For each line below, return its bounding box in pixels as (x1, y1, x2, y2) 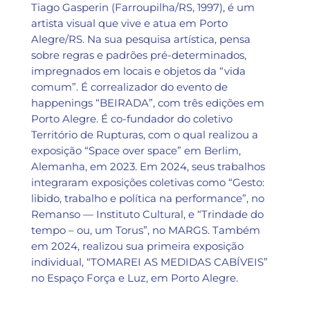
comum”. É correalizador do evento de (30, 80, 228, 93)
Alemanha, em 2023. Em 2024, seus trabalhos (30, 160, 265, 173)
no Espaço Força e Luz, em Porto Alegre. (30, 271, 238, 284)
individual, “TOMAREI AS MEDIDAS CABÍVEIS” (30, 255, 268, 268)
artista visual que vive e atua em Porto (30, 17, 228, 30)
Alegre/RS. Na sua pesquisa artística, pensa (30, 33, 250, 46)
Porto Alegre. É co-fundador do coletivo (30, 112, 232, 125)
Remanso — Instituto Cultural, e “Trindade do (30, 208, 264, 221)
